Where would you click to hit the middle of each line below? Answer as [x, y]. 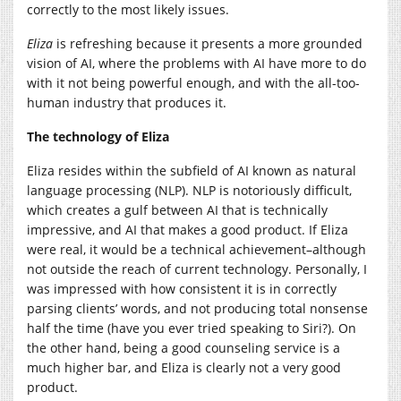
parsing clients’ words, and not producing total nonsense [197, 308]
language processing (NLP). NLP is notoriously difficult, [189, 190]
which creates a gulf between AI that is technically [177, 209]
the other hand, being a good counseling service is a [183, 347]
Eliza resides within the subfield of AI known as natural [192, 170]
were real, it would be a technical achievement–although [196, 249]
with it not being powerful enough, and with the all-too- [193, 82]
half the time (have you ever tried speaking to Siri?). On [192, 328]
